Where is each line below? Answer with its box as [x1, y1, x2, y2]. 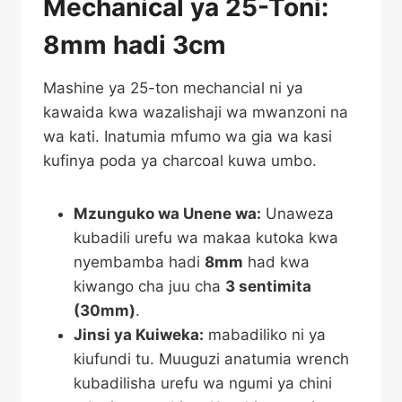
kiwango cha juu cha [74, 277, 225, 295]
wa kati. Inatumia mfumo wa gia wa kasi [43, 127, 332, 145]
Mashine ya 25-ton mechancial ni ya [43, 79, 303, 97]
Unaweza [261, 205, 334, 223]
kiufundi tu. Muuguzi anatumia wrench [74, 350, 349, 368]
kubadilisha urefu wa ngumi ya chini [74, 374, 332, 392]
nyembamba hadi [74, 253, 205, 271]
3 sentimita [225, 277, 311, 295]
